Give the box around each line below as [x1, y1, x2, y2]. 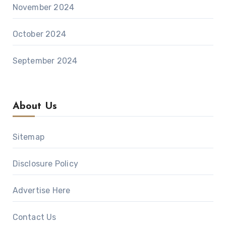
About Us [12, 101, 57, 111]
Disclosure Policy [12, 158, 78, 168]
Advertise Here [12, 185, 71, 195]
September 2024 [12, 55, 78, 66]
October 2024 [12, 29, 66, 39]
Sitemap [12, 132, 44, 142]
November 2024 [12, 2, 75, 12]
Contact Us [12, 212, 56, 222]
